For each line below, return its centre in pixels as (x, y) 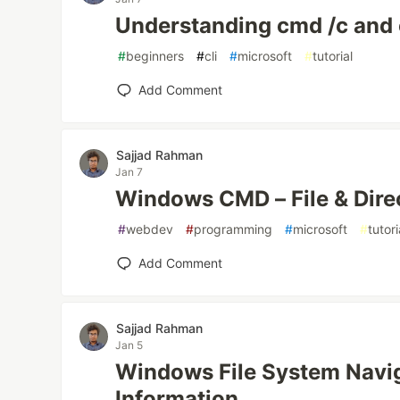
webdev (150, 229)
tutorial (333, 56)
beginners (155, 56)
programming (233, 229)
